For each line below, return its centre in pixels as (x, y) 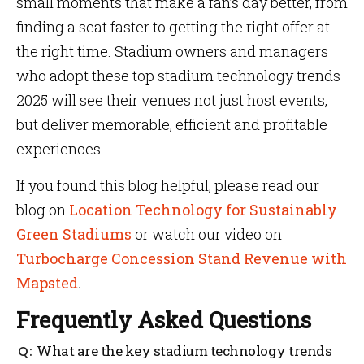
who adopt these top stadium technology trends (178, 76)
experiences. (60, 149)
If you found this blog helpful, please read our (168, 185)
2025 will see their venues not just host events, (172, 100)
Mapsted (47, 283)
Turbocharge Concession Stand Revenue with (182, 258)
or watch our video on (207, 234)
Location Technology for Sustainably (203, 210)
